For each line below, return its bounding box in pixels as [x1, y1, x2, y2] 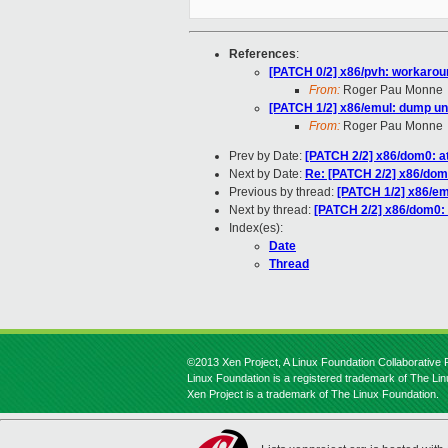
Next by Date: [229, 167, 305, 182]
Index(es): [229, 221, 283, 236]
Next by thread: [229, 203, 314, 218]
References [229, 47, 296, 62]
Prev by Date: [229, 149, 305, 164]
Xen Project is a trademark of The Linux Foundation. [187, 388, 439, 400]
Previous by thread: [229, 185, 337, 200]
